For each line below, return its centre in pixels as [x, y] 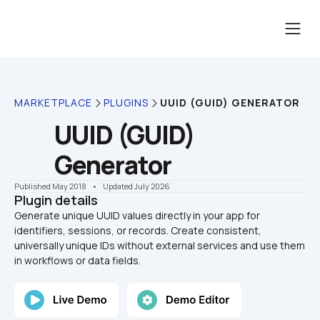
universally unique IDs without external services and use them [160, 245]
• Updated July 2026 [129, 186]
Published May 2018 [50, 186]
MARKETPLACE [53, 102]
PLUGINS [126, 102]
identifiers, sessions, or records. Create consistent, [138, 230]
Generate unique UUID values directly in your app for [137, 215]
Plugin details [56, 200]
